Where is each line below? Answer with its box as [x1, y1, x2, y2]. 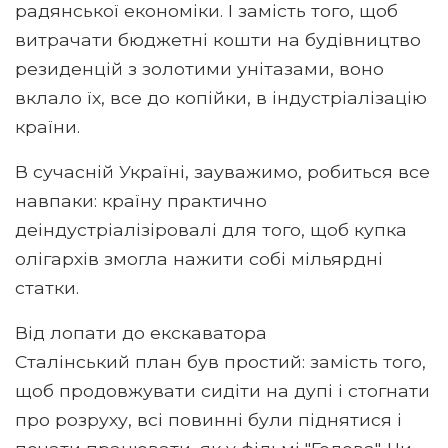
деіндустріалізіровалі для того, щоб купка [15, 218, 407, 240]
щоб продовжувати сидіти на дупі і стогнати [15, 379, 430, 401]
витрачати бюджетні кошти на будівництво [15, 28, 421, 50]
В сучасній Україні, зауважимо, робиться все [15, 160, 430, 182]
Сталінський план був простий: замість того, [15, 350, 426, 372]
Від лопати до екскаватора [15, 321, 267, 343]
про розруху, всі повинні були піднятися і [15, 408, 402, 430]
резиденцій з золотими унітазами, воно [15, 57, 384, 79]
